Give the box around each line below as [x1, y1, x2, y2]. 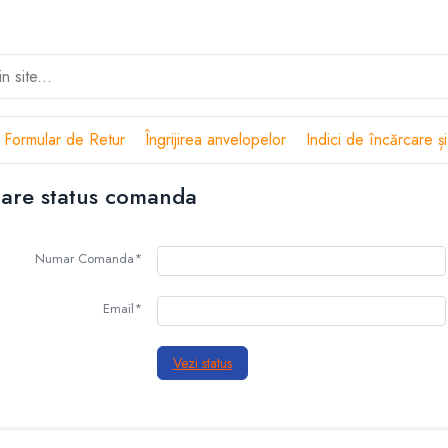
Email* [102, 299, 142, 318]
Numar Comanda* [34, 249, 142, 268]
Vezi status [172, 353, 232, 373]
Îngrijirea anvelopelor [145, 128, 286, 151]
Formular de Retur [4, 128, 125, 151]
